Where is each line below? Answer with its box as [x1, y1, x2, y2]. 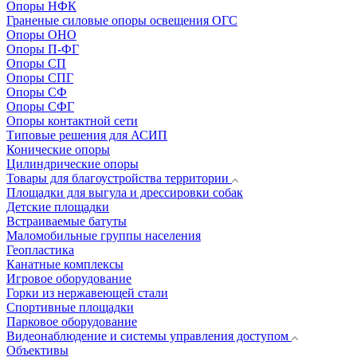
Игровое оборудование [6, 272, 131, 285]
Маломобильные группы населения [6, 229, 201, 242]
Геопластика [6, 243, 74, 257]
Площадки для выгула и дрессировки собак [6, 186, 243, 199]
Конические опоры [6, 143, 110, 156]
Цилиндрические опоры [6, 157, 139, 171]
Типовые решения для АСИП [6, 128, 167, 142]
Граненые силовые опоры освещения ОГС [6, 14, 237, 27]
